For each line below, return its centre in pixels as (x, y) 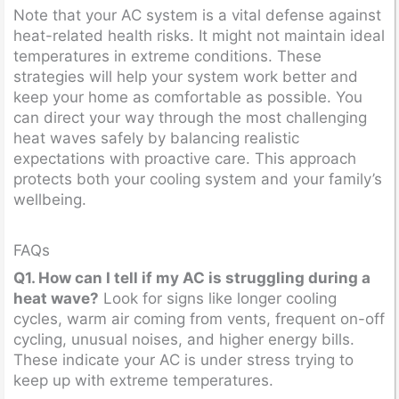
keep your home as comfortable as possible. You (188, 97)
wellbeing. (50, 199)
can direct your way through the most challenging (190, 117)
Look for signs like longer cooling (218, 298)
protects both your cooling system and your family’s (198, 179)
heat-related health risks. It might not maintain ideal (199, 35)
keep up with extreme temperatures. (143, 380)
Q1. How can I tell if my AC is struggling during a (192, 278)
